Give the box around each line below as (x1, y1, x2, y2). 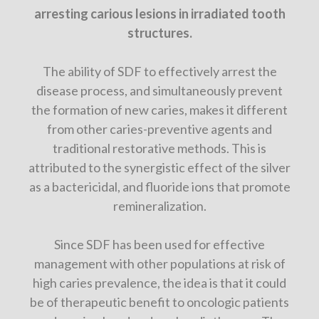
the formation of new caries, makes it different (31, 101, 288, 117)
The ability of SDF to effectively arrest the (42, 63, 277, 79)
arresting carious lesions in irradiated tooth (33, 5, 286, 21)
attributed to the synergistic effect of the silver (28, 159, 291, 175)
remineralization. (113, 197, 206, 214)
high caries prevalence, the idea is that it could (33, 274, 286, 291)
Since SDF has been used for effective (54, 236, 265, 252)
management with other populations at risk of (33, 255, 286, 271)
